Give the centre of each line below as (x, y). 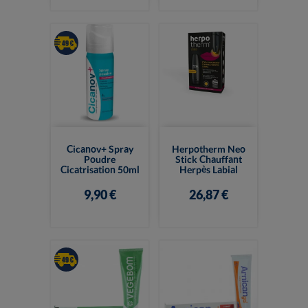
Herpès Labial (208, 169)
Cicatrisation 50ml (100, 169)
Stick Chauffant (208, 159)
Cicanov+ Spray (100, 148)
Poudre (100, 159)
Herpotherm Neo (208, 148)
